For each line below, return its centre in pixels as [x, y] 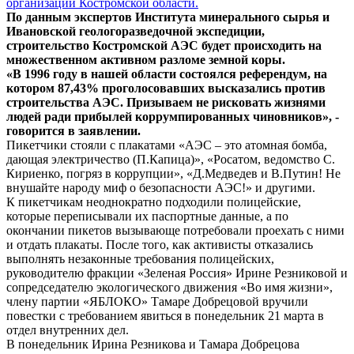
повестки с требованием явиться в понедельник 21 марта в [165, 316]
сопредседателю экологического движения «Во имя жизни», [169, 288]
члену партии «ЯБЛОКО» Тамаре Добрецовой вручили [157, 302]
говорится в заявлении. [73, 131]
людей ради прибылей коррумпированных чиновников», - [173, 117]
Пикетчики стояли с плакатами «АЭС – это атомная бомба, [167, 145]
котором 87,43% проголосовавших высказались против [166, 88]
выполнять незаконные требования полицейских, [140, 259]
